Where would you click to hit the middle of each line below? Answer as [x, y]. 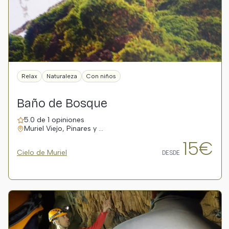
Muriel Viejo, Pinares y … [64, 129]
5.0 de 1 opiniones [54, 120]
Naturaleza [62, 76]
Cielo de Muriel [42, 153]
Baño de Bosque [62, 103]
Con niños [101, 76]
